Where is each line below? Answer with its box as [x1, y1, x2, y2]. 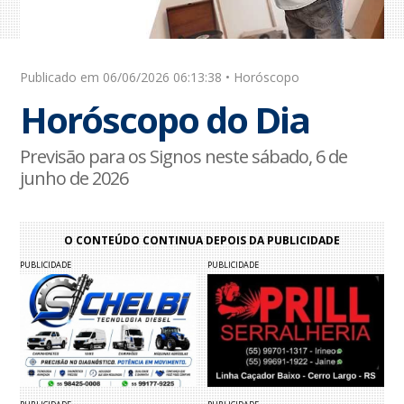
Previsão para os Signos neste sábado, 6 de [20, 144, 348, 170]
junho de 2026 [20, 166, 129, 191]
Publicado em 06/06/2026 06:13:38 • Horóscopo [20, 69, 300, 87]
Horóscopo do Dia [20, 95, 310, 145]
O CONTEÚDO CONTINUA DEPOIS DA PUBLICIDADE [64, 233, 340, 249]
